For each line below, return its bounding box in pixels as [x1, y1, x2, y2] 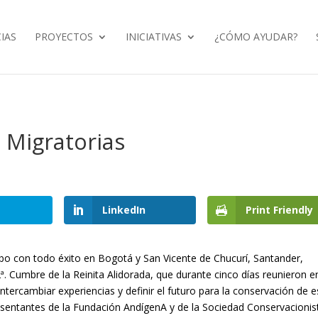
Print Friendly [245, 203, 313, 217]
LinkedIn [102, 203, 146, 217]
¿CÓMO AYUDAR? [214, 30, 297, 43]
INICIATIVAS [125, 30, 182, 43]
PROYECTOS [34, 30, 93, 43]
